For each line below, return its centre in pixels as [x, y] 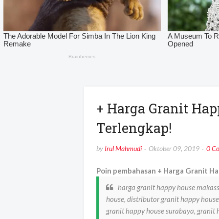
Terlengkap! [134, 128]
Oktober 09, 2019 [174, 149]
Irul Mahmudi [123, 149]
